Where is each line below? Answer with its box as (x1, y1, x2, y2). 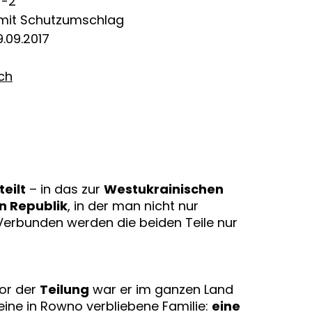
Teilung (39, 281, 89, 299)
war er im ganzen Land (88, 281, 233, 299)
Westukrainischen (103, 180, 224, 198)
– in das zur (25, 180, 104, 198)
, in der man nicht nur (67, 197, 198, 215)
